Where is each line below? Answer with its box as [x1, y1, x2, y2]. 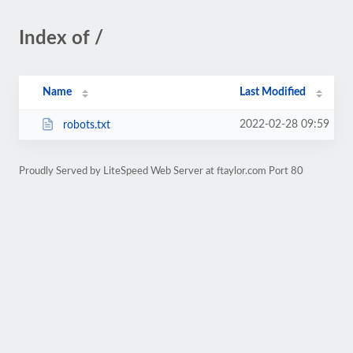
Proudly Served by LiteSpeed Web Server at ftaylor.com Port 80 [19, 166, 303, 176]
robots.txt [62, 119, 110, 131]
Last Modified [240, 87, 307, 98]
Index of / [19, 29, 103, 48]
